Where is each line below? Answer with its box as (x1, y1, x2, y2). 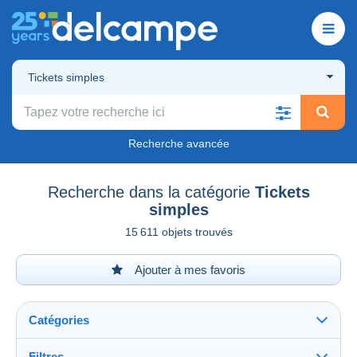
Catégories (29, 312, 89, 327)
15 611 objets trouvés (124, 225, 233, 238)
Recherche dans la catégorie (47, 182, 250, 201)
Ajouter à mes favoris (132, 262, 245, 277)
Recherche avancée (127, 136, 229, 150)
